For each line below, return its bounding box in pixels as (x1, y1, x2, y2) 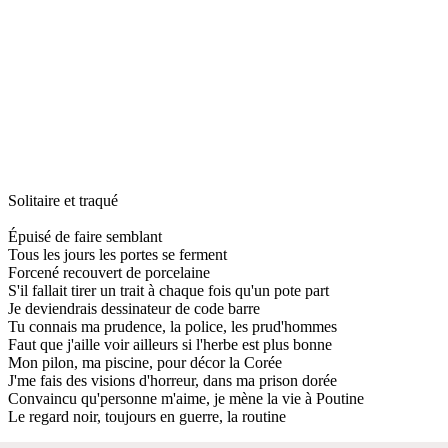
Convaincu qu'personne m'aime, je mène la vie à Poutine (8, 389, 364, 407)
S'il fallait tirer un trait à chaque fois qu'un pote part (8, 281, 329, 299)
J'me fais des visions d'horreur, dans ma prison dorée (8, 371, 337, 389)
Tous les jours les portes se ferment (8, 245, 227, 263)
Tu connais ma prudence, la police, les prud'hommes (8, 317, 337, 335)
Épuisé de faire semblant (8, 227, 162, 245)
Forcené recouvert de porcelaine (8, 263, 210, 281)
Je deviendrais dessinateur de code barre (8, 299, 260, 317)
